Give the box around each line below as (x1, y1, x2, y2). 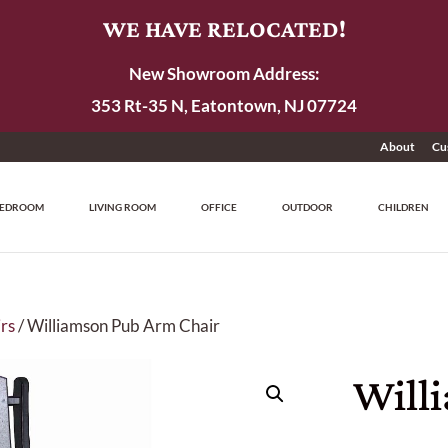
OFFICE (201, 201, 238, 213)
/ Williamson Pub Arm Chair (15, 315, 221, 336)
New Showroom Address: (128, 63, 320, 84)
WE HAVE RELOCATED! (102, 15, 346, 42)
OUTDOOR (282, 201, 334, 213)
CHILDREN (378, 201, 430, 213)
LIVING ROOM (89, 201, 157, 213)
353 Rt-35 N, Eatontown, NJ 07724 (91, 95, 357, 116)
